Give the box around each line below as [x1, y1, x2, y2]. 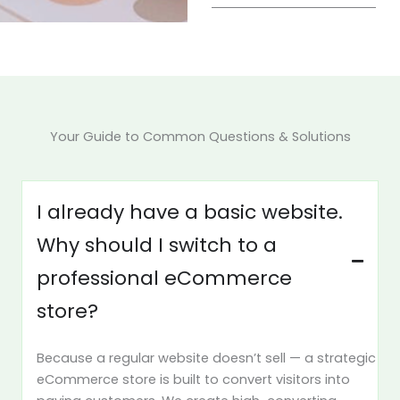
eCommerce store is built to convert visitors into [37, 370, 350, 388]
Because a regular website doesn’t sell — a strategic [37, 348, 376, 367]
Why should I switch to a [37, 230, 277, 259]
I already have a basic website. [37, 197, 343, 226]
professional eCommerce [37, 263, 292, 292]
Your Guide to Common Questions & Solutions [49, 127, 351, 146]
